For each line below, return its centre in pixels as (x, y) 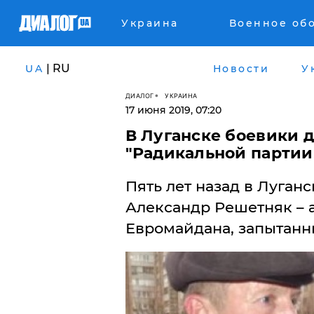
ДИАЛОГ (139, 95)
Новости (241, 68)
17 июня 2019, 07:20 (173, 110)
